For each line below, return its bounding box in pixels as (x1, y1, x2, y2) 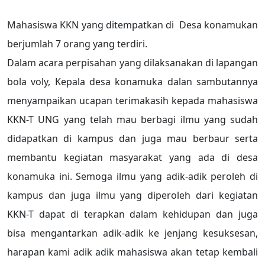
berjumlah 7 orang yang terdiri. (7, 37, 147, 50)
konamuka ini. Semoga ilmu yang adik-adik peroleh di (7, 169, 258, 183)
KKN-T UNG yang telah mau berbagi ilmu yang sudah (7, 112, 258, 126)
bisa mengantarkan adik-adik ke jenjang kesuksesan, (7, 226, 258, 240)
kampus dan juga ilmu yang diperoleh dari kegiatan (7, 188, 258, 202)
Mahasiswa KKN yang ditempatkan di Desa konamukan (7, 18, 258, 31)
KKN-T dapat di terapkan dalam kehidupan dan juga (7, 207, 258, 221)
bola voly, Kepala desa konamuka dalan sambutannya (7, 75, 258, 88)
